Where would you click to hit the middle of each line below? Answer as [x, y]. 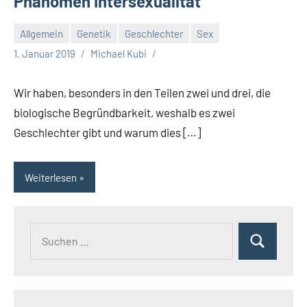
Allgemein [41, 33]
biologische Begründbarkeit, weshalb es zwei [124, 113]
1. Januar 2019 [45, 54]
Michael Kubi [119, 54]
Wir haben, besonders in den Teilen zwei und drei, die [142, 93]
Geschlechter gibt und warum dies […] [107, 133]
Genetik [94, 33]
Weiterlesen [51, 177]
